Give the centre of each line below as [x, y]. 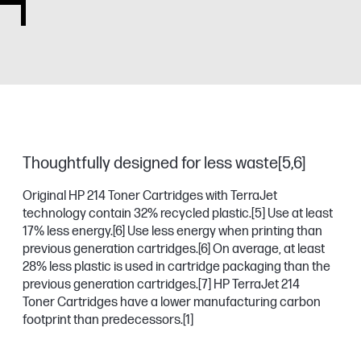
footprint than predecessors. [103, 320]
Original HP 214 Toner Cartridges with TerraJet [150, 196]
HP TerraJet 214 [255, 285]
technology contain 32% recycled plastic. [137, 214]
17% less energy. [68, 232]
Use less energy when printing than [224, 232]
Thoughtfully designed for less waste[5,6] [164, 164]
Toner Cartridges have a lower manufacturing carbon [172, 303]
